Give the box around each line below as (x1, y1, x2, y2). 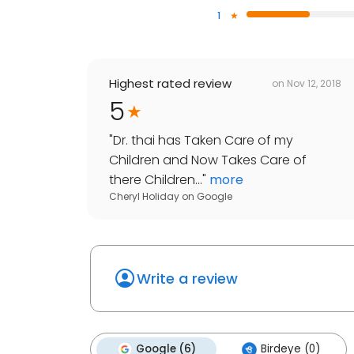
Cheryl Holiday (109, 190, 179, 204)
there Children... (109, 171, 202, 190)
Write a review (137, 269, 238, 289)
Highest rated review (109, 75, 232, 92)
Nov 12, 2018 (287, 76, 341, 90)
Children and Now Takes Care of (109, 151, 307, 170)
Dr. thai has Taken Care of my (113, 131, 293, 150)
